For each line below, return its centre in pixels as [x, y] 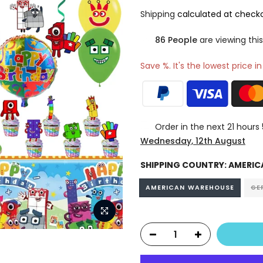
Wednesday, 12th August [193, 141]
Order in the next [191, 127]
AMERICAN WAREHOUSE [190, 188]
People [183, 40]
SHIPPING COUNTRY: [184, 165]
